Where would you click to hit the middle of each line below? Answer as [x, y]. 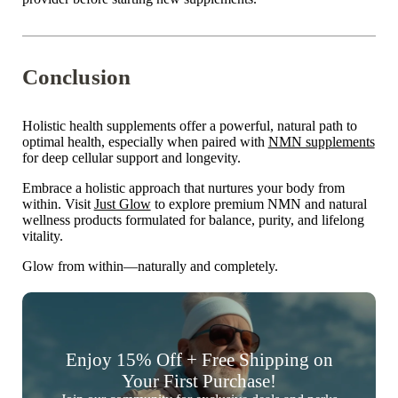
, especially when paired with [184, 142]
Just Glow [122, 204]
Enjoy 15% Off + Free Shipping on [199, 360]
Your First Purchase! [199, 381]
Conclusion [76, 77]
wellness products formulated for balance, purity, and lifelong [193, 220]
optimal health [61, 142]
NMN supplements [321, 142]
